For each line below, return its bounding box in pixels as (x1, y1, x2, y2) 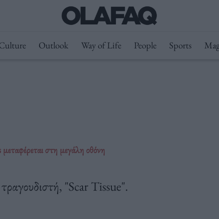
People (133, 39, 156, 51)
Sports (169, 39, 192, 51)
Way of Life (81, 39, 121, 51)
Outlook (38, 39, 68, 51)
